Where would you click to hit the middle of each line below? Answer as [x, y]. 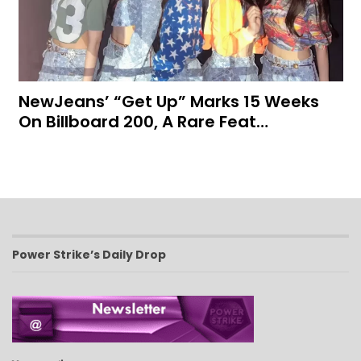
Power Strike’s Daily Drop [89, 255]
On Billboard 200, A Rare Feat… [143, 122]
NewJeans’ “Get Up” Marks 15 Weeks [168, 102]
